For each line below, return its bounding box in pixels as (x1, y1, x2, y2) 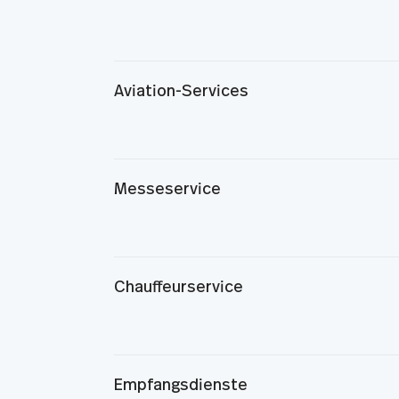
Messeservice (113, 182, 221, 198)
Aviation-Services (113, 84, 248, 100)
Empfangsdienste (113, 378, 248, 394)
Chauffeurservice (113, 280, 243, 296)
